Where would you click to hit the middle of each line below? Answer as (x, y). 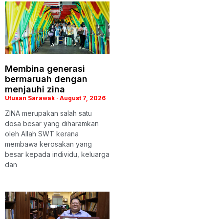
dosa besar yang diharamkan (52, 123)
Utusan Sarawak (31, 98)
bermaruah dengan (46, 79)
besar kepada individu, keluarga (57, 154)
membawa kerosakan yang (48, 144)
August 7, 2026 (82, 98)
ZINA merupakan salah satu (48, 113)
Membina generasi (45, 68)
